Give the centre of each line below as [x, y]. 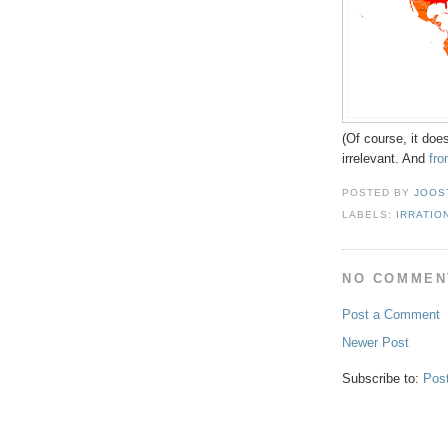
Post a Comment [391, 315]
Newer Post [375, 343]
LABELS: [369, 215]
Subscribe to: [382, 379]
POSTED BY [378, 193]
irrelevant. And [385, 159]
